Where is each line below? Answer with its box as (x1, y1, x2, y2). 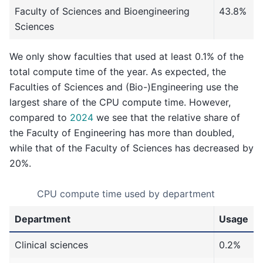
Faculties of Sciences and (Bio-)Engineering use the (9, 80, 238, 93)
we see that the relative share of (93, 111, 240, 123)
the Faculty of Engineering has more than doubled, (9, 126, 234, 139)
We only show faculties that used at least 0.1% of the (9, 50, 244, 62)
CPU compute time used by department (37, 188, 215, 200)
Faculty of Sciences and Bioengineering (15, 5, 190, 17)
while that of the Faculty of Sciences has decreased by (9, 141, 254, 154)
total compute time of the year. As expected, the (9, 65, 226, 77)
